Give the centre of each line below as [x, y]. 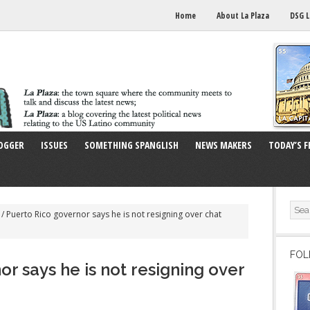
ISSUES [54, 145]
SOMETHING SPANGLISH [131, 145]
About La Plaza [243, 16]
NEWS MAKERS [224, 145]
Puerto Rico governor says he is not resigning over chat [113, 214]
